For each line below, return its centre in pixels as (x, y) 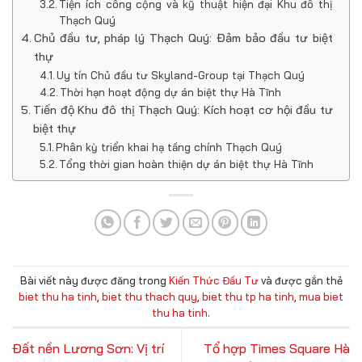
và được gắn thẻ (300, 280)
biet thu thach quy (149, 296)
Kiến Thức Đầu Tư (213, 280)
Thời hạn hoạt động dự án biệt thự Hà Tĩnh (171, 93)
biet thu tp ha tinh (248, 296)
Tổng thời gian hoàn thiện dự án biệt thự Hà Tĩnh (187, 164)
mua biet (321, 296)
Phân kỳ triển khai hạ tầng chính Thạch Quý (169, 147)
